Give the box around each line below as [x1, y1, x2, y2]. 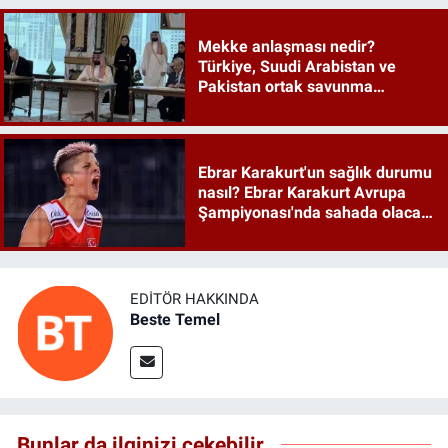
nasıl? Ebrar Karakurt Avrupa [197, 182, 406, 202]
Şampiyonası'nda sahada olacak [197, 202, 430, 222]
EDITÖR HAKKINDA [130, 289, 259, 308]
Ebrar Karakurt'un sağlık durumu [197, 162, 432, 182]
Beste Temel [130, 309, 220, 329]
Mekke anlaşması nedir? [197, 37, 375, 57]
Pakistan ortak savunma [197, 77, 373, 97]
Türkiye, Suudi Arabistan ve [197, 57, 396, 77]
